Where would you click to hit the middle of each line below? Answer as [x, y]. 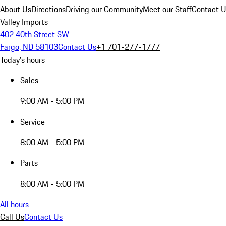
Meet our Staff [167, 9]
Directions [48, 9]
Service [33, 122]
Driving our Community [104, 9]
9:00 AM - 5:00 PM [52, 101]
